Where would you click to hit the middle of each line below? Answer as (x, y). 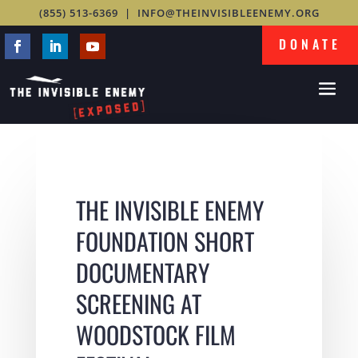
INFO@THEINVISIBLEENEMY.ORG (228, 13)
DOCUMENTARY (142, 272)
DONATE (310, 44)
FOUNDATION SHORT (165, 241)
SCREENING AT (138, 303)
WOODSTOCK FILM (155, 334)
